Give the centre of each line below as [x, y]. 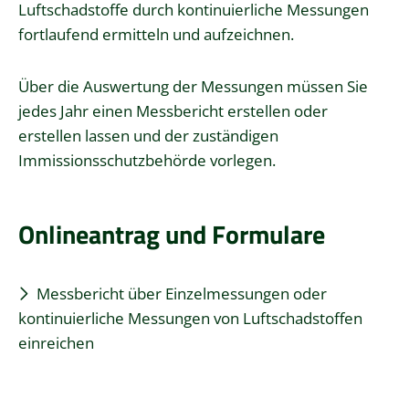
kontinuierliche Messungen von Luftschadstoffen [190, 319]
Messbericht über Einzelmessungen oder [181, 294]
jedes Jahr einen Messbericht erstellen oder [173, 110]
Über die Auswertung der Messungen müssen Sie [193, 86]
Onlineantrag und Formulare [172, 234]
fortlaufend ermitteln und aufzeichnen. [156, 34]
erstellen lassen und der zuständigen [148, 135]
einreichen [56, 343]
